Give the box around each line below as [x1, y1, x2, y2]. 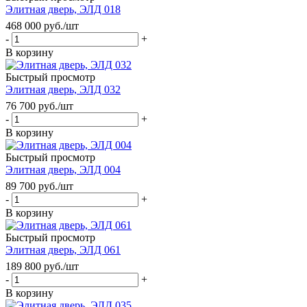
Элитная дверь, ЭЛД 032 [5, 83, 121, 95]
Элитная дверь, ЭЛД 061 [5, 243, 121, 256]
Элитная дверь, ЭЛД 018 [5, 3, 121, 15]
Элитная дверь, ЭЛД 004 [5, 163, 121, 175]
